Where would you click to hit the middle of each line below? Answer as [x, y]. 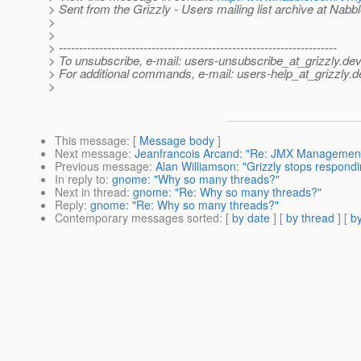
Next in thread [91, 192]
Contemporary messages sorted [137, 218]
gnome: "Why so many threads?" [196, 179]
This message [91, 141]
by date [251, 218]
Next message [91, 154]
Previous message [102, 166]
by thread [310, 218]
